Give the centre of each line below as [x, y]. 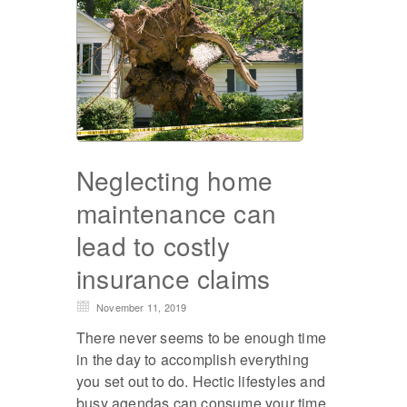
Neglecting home [174, 180]
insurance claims [174, 278]
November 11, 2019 [142, 308]
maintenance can [176, 213]
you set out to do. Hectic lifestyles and [201, 382]
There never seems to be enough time [201, 338]
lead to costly [153, 246]
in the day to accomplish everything [193, 360]
